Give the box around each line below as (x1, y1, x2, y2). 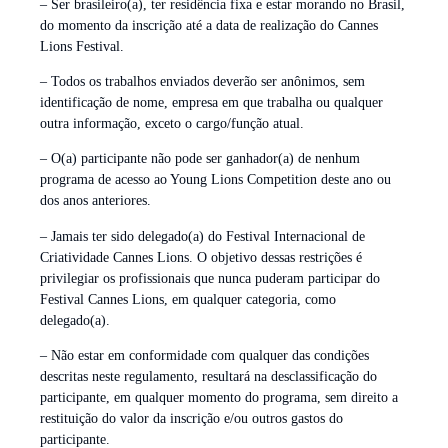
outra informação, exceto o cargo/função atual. (40, 116, 304, 132)
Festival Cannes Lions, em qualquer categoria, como (40, 291, 336, 307)
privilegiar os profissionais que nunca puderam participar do (40, 270, 380, 286)
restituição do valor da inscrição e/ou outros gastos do (40, 411, 343, 427)
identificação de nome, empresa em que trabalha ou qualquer (40, 95, 383, 111)
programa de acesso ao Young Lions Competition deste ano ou (40, 172, 391, 188)
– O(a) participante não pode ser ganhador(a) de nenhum (40, 151, 360, 167)
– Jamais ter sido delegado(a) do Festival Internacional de (40, 228, 365, 244)
